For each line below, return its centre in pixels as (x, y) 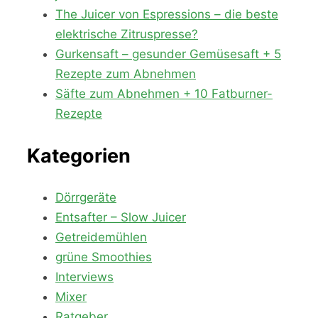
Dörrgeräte (86, 198)
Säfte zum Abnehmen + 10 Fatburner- (164, 94)
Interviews (84, 277)
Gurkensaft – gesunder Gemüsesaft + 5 (168, 54)
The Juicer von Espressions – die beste (167, 15)
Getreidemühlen (101, 237)
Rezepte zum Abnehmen (126, 74)
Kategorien (79, 155)
